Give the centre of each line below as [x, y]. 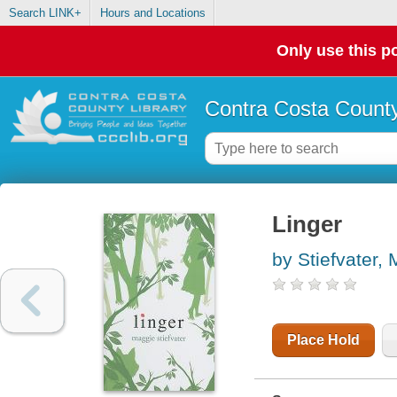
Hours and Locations [152, 13]
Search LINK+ [45, 13]
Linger [307, 225]
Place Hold [323, 340]
